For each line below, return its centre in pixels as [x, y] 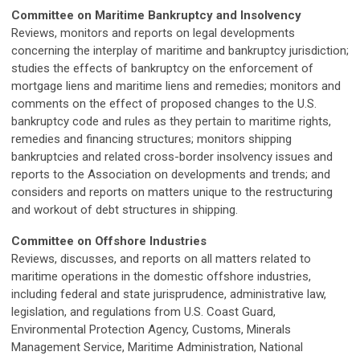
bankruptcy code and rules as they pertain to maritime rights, [171, 121]
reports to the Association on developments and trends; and [171, 174]
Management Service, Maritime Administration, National [157, 347]
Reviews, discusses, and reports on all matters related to [161, 259]
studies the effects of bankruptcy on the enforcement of [162, 68]
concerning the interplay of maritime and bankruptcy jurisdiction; [180, 51]
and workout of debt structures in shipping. [125, 210]
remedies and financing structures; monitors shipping [151, 139]
